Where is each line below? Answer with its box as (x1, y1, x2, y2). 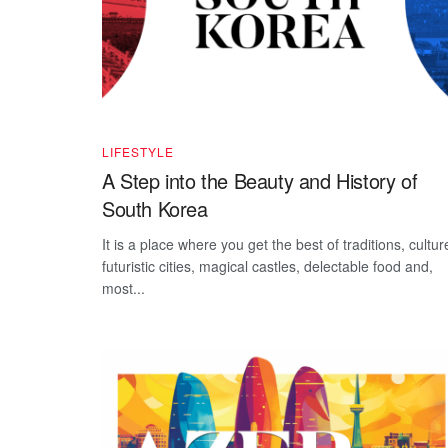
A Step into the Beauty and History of (102, 166, 418, 196)
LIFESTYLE (102, 143, 174, 161)
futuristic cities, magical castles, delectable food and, (102, 256, 433, 277)
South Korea (102, 194, 208, 224)
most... (102, 278, 145, 299)
